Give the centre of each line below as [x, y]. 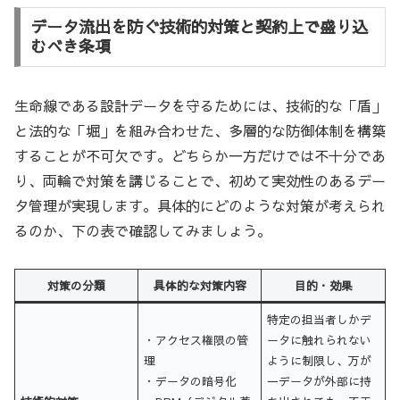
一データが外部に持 [320, 381]
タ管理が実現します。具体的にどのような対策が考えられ [200, 206]
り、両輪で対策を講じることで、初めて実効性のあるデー [200, 181]
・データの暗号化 [191, 381]
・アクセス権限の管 [196, 340]
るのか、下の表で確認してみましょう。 [143, 231]
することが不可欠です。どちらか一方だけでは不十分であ [200, 156]
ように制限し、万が [320, 361]
